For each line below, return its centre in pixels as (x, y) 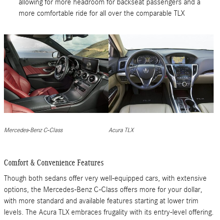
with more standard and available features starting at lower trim (101, 201)
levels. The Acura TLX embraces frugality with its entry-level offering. (109, 212)
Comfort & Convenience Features (54, 163)
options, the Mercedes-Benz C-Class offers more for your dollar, (103, 190)
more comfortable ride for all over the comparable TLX (102, 13)
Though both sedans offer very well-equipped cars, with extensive (105, 178)
